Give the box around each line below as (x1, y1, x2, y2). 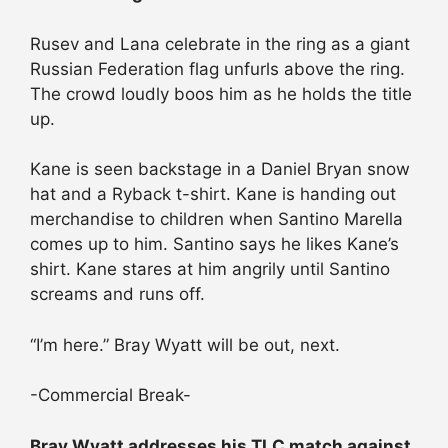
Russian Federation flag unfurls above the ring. (30, 58, 405, 79)
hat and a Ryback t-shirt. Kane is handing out (30, 184, 396, 205)
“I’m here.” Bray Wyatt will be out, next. (30, 334, 340, 355)
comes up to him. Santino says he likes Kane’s (30, 234, 399, 255)
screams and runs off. (30, 284, 205, 305)
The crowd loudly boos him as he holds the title (30, 83, 412, 104)
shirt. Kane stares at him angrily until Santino (30, 259, 390, 280)
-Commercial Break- (30, 385, 191, 406)
